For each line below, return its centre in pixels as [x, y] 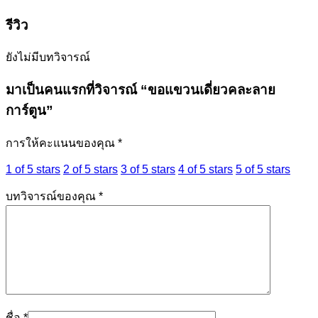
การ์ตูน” [29, 111]
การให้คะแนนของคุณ [62, 143]
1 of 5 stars [33, 169]
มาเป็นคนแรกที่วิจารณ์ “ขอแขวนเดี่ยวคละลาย [141, 90]
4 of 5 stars [205, 169]
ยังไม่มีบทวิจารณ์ [48, 57]
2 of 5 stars [91, 169]
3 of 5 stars [148, 169]
